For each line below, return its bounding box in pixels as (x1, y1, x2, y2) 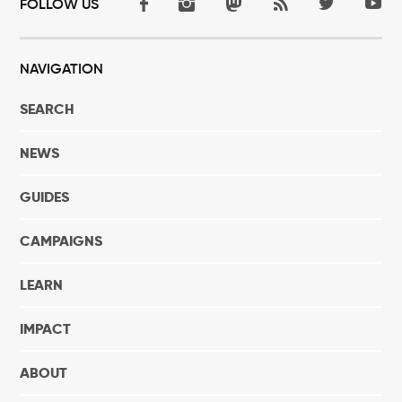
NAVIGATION (20, 59, 104, 78)
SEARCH (20, 100, 75, 119)
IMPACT (20, 319, 72, 339)
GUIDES (20, 188, 70, 207)
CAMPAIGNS (20, 232, 103, 251)
